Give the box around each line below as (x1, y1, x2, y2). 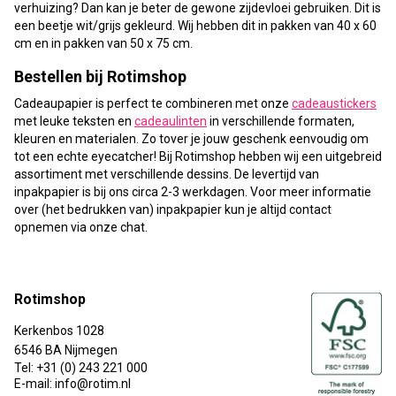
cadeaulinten (134, 113, 207, 128)
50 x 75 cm (130, 35, 190, 50)
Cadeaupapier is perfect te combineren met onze (14, 95, 292, 110)
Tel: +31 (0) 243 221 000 (14, 360, 148, 375)
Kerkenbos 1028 (14, 323, 104, 338)
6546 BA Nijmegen (14, 342, 118, 357)
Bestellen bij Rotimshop (14, 66, 187, 86)
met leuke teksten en (14, 113, 134, 128)
